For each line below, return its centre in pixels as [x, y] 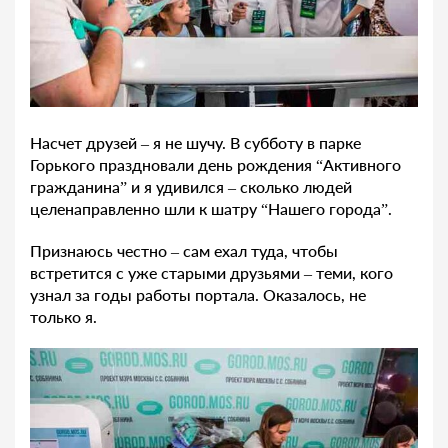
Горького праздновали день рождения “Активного [215, 164]
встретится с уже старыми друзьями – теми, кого [211, 272]
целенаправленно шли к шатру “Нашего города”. [211, 208]
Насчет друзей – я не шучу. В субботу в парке [195, 142]
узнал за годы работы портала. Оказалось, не [198, 294]
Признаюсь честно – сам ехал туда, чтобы [184, 250]
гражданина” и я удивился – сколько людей [191, 186]
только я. [63, 316]
